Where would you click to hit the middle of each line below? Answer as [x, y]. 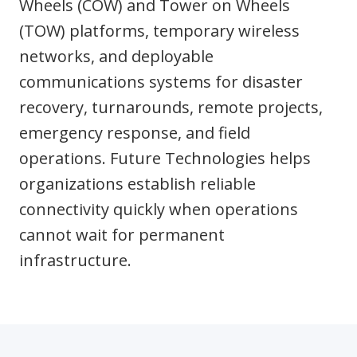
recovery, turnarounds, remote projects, [171, 107]
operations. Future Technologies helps [165, 158]
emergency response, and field [135, 133]
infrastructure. [75, 260]
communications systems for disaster [161, 82]
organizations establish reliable [137, 184]
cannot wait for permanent [122, 235]
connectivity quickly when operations [159, 209]
